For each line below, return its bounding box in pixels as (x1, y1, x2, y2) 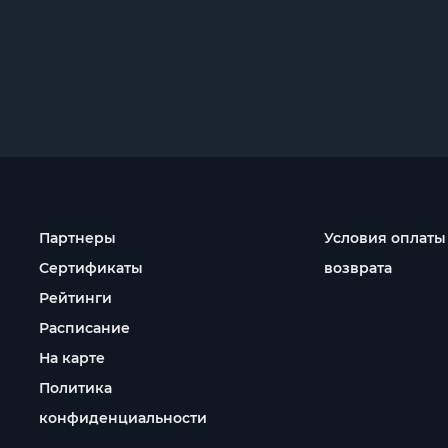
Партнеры (39, 229, 116, 247)
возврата (324, 259, 392, 277)
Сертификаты (39, 259, 143, 277)
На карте (39, 349, 105, 367)
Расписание (39, 319, 130, 337)
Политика (39, 379, 112, 397)
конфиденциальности (39, 409, 207, 427)
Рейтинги (39, 289, 112, 307)
